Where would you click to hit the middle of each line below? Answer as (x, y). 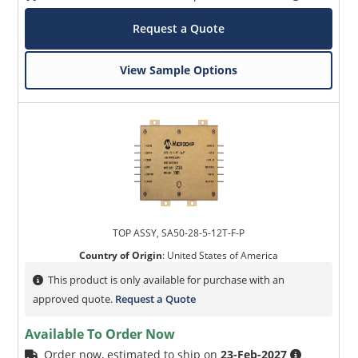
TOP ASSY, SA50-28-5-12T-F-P (179, 233)
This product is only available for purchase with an (167, 280)
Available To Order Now (100, 334)
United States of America (223, 256)
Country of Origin (121, 256)
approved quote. (74, 299)
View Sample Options (179, 70)
